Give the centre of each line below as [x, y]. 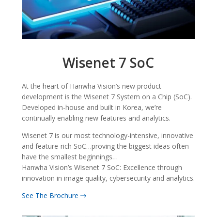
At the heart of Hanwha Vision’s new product [91, 86]
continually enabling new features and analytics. [96, 118]
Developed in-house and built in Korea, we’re [92, 108]
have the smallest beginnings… [70, 157]
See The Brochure [51, 196]
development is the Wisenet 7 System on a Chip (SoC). [107, 97]
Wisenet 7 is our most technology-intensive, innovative [107, 136]
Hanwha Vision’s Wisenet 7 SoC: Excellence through [102, 168]
